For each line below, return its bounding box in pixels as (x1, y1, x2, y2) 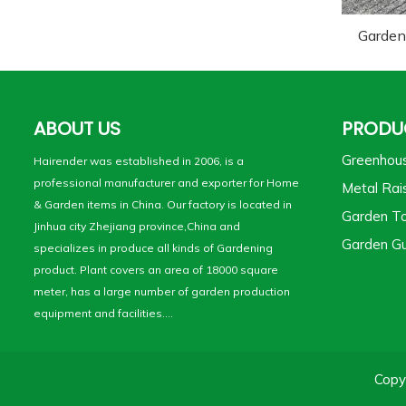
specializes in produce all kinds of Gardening (34, 241, 273, 256)
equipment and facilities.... (34, 306, 173, 321)
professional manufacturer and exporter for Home (34, 176, 299, 190)
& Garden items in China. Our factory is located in (34, 198, 292, 212)
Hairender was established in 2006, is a (34, 154, 244, 169)
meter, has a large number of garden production (34, 285, 290, 299)
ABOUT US (34, 116, 121, 142)
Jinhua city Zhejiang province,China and (34, 219, 240, 234)
